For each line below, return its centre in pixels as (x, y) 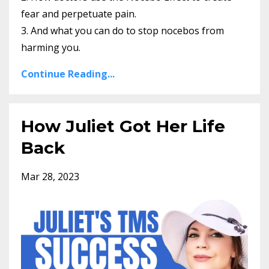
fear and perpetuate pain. (79, 14)
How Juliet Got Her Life (123, 126)
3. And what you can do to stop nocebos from (122, 30)
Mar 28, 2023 (50, 176)
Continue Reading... (68, 74)
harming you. (52, 47)
